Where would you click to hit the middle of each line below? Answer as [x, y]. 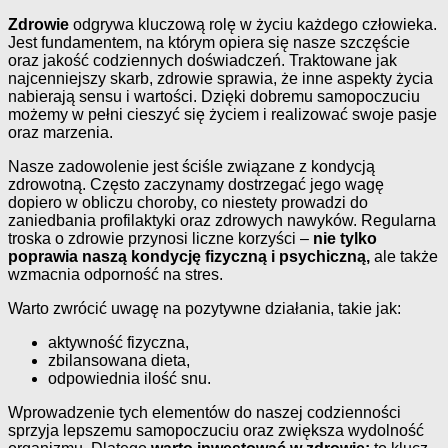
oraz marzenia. [60, 133]
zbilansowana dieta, [119, 361]
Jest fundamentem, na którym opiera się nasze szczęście [209, 43]
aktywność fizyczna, [118, 343]
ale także [404, 257]
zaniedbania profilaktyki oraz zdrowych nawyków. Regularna [222, 221]
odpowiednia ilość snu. [129, 379]
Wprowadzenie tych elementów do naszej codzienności [204, 413]
